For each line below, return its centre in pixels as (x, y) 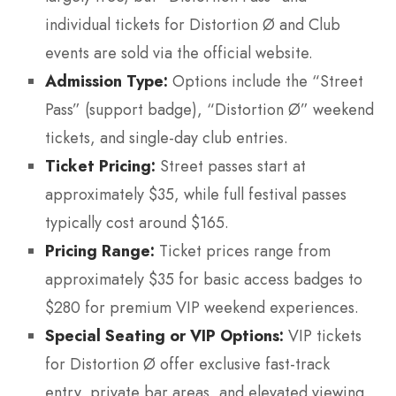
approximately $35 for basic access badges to (204, 280)
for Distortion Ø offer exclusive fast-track (187, 365)
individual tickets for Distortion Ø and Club (193, 25)
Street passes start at (231, 167)
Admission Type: (107, 81)
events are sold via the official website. (179, 53)
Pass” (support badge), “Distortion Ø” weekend (209, 110)
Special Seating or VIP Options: (164, 336)
